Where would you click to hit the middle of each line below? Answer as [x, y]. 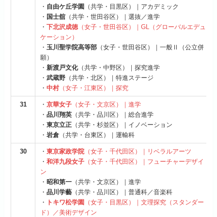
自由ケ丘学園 [66, 7]
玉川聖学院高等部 [72, 47]
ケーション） [59, 37]
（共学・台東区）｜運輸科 [97, 135]
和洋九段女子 [66, 162]
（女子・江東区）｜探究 [94, 88]
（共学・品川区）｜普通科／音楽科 [122, 192]
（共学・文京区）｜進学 [107, 182]
